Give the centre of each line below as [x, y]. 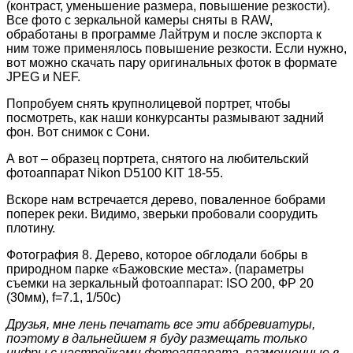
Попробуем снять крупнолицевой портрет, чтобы [149, 103]
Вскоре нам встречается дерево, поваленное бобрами [166, 199]
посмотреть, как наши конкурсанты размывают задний [165, 117]
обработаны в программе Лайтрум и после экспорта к [164, 34]
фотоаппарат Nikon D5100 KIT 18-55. [115, 173]
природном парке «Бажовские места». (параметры [155, 269]
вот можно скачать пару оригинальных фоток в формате [172, 62]
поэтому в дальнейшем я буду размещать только [157, 338]
